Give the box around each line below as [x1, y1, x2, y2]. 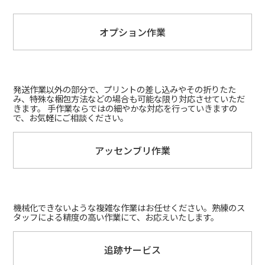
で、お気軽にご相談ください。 [13, 111, 129, 124]
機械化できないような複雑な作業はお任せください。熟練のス [13, 201, 245, 214]
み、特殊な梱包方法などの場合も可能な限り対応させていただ [13, 92, 245, 105]
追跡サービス [104, 242, 161, 257]
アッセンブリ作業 [95, 143, 170, 157]
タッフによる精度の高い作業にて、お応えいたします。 [13, 210, 219, 223]
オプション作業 [99, 24, 166, 39]
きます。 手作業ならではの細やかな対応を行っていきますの [13, 101, 238, 114]
